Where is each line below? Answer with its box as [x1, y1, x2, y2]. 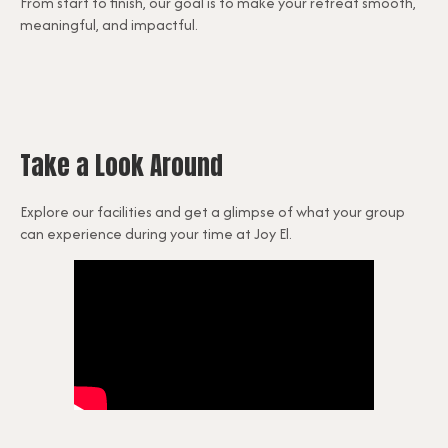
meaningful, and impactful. [20, 14, 198, 36]
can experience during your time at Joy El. [20, 223, 292, 245]
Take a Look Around [20, 147, 223, 185]
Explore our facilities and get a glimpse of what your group [20, 201, 405, 223]
